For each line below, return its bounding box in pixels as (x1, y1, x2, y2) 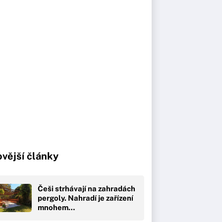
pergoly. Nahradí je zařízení (38, 193, 133, 202)
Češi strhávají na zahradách (38, 184, 135, 193)
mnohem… (38, 203, 75, 212)
